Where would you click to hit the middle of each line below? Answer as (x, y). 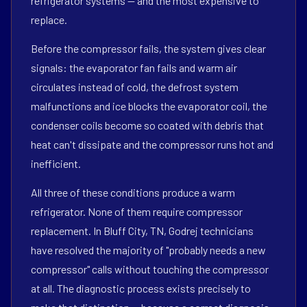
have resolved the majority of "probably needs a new (148, 250)
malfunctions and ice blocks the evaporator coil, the (149, 106)
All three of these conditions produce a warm (133, 192)
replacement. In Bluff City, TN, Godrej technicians (142, 231)
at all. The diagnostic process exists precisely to (141, 288)
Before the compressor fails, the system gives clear (148, 48)
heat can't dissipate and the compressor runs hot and (152, 144)
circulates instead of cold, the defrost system (135, 87)
